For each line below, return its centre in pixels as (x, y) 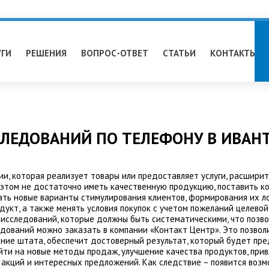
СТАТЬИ (179, 53)
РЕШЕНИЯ (46, 53)
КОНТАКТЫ (234, 53)
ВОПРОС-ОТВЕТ (115, 53)
